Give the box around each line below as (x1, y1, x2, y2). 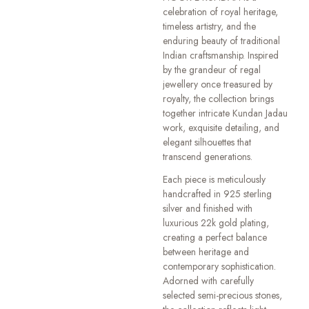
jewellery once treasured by (163, 77, 273, 92)
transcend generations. (163, 150, 253, 164)
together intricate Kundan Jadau (163, 106, 288, 121)
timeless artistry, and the (163, 19, 257, 34)
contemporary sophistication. (163, 259, 277, 274)
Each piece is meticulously (163, 172, 266, 187)
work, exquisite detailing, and (163, 121, 280, 135)
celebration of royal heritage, (163, 5, 279, 19)
